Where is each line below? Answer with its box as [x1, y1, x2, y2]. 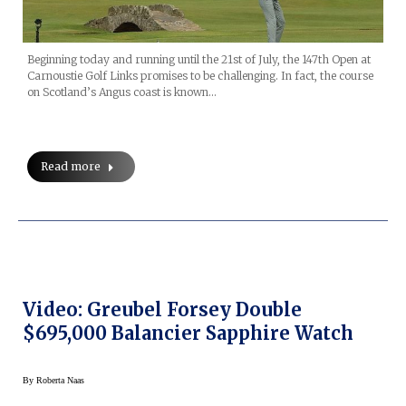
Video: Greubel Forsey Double [23, 297, 302, 321]
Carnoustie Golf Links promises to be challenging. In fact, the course [27, 68, 373, 82]
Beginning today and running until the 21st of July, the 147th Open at [27, 52, 371, 66]
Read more [41, 159, 101, 173]
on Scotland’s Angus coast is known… [27, 84, 217, 99]
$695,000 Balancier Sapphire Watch [23, 321, 353, 344]
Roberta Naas [36, 374, 84, 385]
